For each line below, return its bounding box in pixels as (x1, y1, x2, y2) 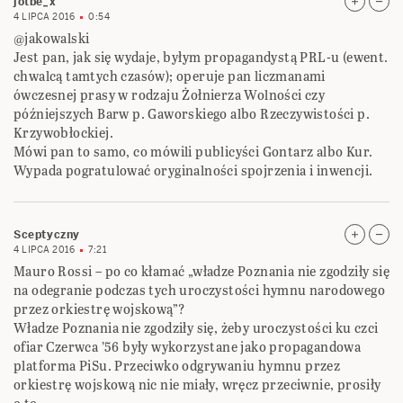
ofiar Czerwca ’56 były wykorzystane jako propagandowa (13, 337, 362, 357)
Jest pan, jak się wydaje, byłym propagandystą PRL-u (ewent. (13, 48, 389, 67)
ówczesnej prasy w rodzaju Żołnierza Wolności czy (13, 85, 326, 105)
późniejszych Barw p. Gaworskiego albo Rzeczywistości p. (13, 104, 370, 124)
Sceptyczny (13, 228, 80, 243)
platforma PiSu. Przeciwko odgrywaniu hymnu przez (13, 356, 341, 376)
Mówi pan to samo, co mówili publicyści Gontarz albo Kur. (13, 142, 373, 162)
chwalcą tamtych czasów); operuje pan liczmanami (13, 67, 326, 86)
